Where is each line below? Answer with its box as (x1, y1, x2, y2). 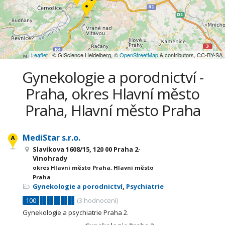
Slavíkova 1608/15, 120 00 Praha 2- (33, 145, 141, 154)
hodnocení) (82, 196, 118, 205)
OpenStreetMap (120, 51, 158, 59)
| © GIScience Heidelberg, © (48, 51, 120, 59)
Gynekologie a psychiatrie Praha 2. (23, 208, 129, 217)
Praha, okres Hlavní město (26, 83, 199, 104)
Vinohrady (33, 154, 67, 163)
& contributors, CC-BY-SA (158, 51, 222, 59)
